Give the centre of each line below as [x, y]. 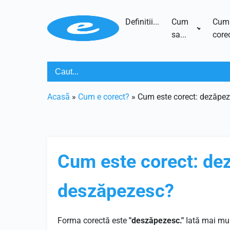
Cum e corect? [104, 97]
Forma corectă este [93, 221]
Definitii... [142, 22]
